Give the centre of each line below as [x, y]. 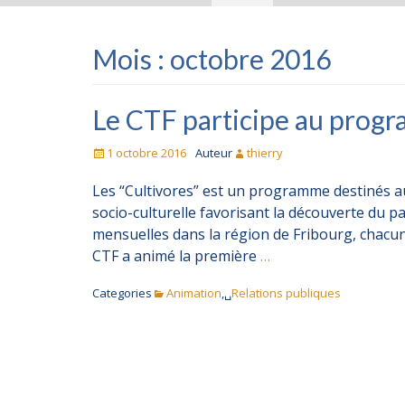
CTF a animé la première [176, 256]
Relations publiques [286, 293]
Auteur [214, 153]
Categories [122, 293]
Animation [194, 293]
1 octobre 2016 [146, 153]
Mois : [131, 59]
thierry [265, 153]
